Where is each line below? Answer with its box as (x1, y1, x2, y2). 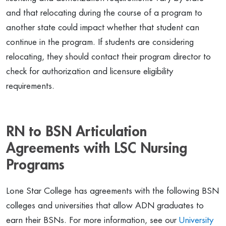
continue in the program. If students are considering (6, 38, 194, 46)
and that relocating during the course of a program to (6, 9, 202, 17)
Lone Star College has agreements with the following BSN (6, 187, 219, 195)
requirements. (6, 82, 54, 90)
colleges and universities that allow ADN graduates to (6, 201, 204, 210)
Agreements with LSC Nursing (6, 141, 187, 155)
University (179, 216, 213, 224)
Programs (6, 158, 65, 172)
